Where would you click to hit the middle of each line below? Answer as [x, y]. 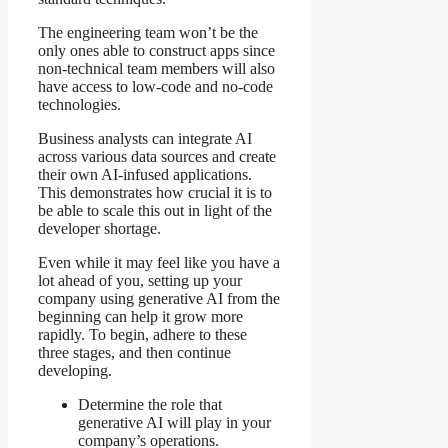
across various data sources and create [157, 156]
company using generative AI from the [159, 298]
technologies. [79, 104]
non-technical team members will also [156, 68]
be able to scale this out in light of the [155, 210]
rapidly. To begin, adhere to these [142, 334]
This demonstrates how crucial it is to [155, 192]
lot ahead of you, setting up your [140, 280]
